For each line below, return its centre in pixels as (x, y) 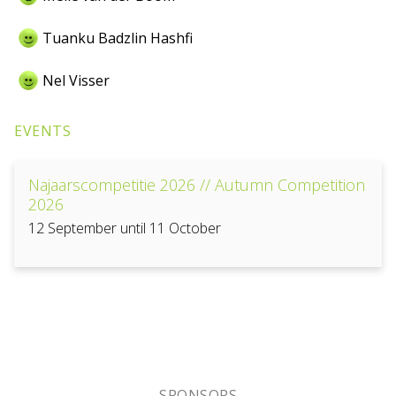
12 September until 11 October (125, 228)
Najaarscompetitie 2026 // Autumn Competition (197, 185)
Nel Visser (76, 80)
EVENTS (42, 131)
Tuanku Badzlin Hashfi (118, 38)
